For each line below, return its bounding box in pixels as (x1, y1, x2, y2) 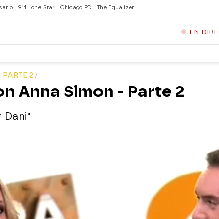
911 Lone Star (18, 4, 55, 11)
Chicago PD (60, 4, 92, 11)
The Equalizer (97, 4, 134, 11)
